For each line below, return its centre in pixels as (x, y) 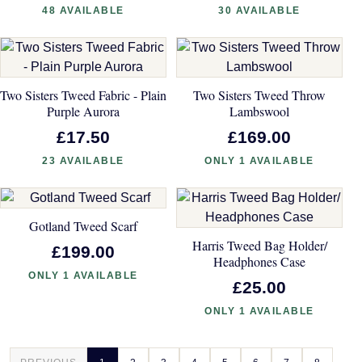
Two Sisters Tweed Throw (259, 95)
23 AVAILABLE (83, 161)
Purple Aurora (83, 112)
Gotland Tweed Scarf (83, 226)
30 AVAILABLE (259, 11)
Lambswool (259, 112)
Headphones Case (259, 262)
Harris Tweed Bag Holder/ (259, 246)
